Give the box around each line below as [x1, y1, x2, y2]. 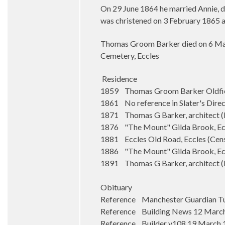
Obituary [100, 182, 132, 192]
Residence [100, 74, 137, 83]
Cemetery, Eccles [100, 51, 159, 60]
